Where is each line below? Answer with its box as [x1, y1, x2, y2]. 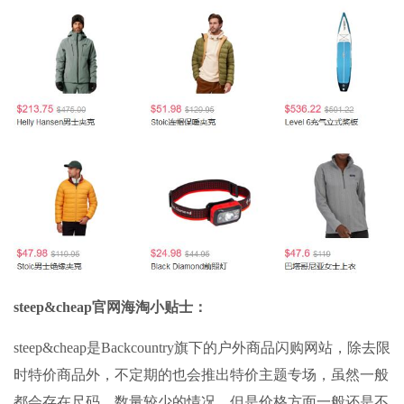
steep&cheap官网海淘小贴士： [14, 298, 207, 315]
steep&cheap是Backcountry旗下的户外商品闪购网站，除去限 [14, 339, 390, 355]
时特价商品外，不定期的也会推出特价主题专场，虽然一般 [14, 366, 389, 382]
